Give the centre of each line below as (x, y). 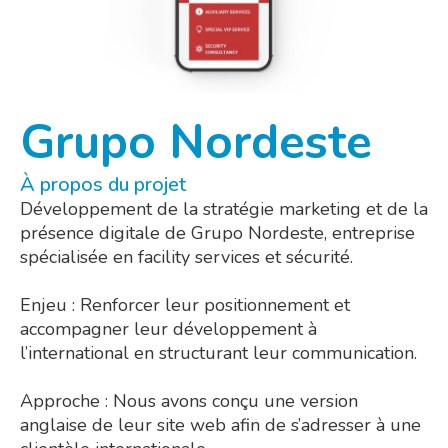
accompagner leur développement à (168, 328)
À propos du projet (103, 184)
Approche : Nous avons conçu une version (189, 400)
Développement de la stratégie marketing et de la (224, 208)
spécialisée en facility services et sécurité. (186, 256)
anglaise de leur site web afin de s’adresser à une (220, 424)
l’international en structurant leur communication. (218, 352)
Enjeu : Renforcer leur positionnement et (185, 304)
